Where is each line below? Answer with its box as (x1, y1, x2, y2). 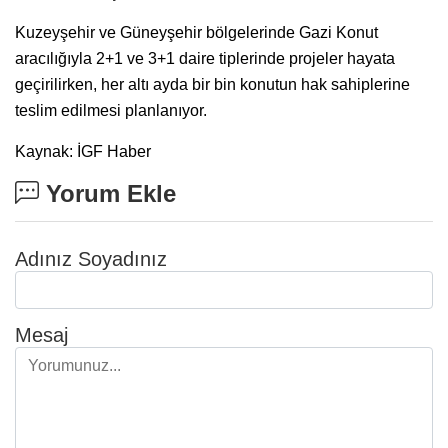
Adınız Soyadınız (15, 247, 167, 270)
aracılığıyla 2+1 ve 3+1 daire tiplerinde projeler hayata (15, 49, 395, 67)
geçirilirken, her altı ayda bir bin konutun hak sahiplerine (15, 75, 410, 93)
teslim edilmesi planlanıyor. (15, 101, 207, 119)
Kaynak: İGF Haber (15, 142, 151, 160)
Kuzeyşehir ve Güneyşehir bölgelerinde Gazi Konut (15, 23, 378, 41)
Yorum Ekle (39, 179, 176, 207)
